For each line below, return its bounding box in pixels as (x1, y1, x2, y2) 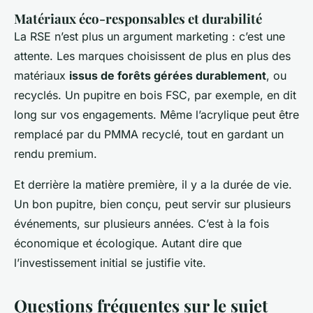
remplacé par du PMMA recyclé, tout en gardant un (14, 127, 284, 142)
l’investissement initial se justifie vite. (14, 256, 206, 270)
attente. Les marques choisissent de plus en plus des (14, 49, 291, 64)
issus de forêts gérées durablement (69, 68, 266, 83)
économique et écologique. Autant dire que (14, 236, 242, 251)
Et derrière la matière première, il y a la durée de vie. (14, 177, 292, 192)
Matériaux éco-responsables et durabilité (14, 10, 262, 28)
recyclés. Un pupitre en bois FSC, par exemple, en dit (14, 88, 296, 103)
